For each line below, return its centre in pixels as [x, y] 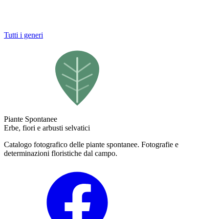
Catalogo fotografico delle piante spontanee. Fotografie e [91, 145]
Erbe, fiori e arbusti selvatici [47, 128]
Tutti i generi [23, 35]
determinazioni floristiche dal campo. [61, 153]
